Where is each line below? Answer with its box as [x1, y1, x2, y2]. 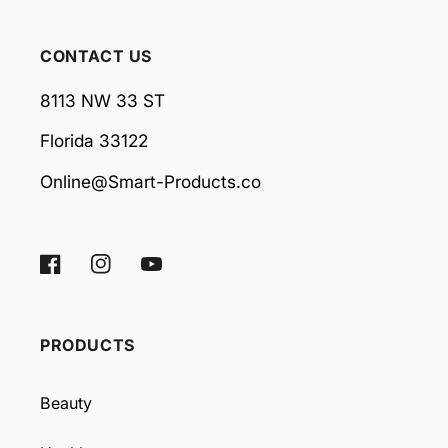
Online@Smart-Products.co [40, 170, 261, 192]
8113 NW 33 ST [40, 90, 165, 112]
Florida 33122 [40, 130, 148, 152]
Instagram [89, 262, 164, 283]
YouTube [140, 262, 206, 283]
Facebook [39, 262, 114, 283]
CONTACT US [40, 46, 152, 67]
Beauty [40, 392, 92, 413]
